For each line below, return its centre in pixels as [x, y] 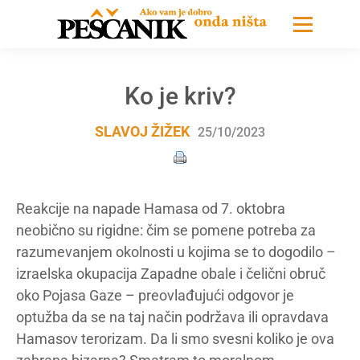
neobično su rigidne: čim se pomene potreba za [166, 230]
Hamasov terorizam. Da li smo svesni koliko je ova [175, 339]
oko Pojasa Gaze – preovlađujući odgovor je [155, 295]
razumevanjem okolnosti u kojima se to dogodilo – [176, 252]
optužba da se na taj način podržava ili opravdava [172, 317]
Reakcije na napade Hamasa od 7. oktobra [151, 209]
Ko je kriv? [180, 96]
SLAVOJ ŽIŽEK [142, 131]
